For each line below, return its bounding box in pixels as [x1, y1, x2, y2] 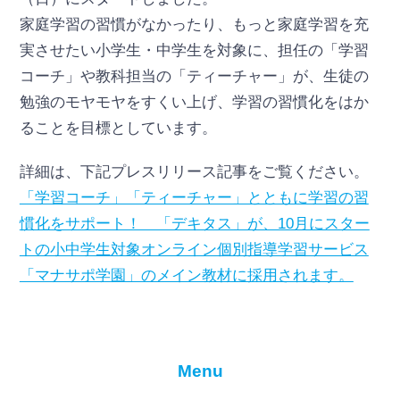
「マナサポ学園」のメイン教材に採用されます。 [19, 267, 354, 285]
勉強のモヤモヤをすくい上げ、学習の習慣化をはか [19, 93, 369, 111]
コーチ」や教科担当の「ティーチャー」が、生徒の [19, 67, 369, 85]
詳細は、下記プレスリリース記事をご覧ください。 [19, 163, 369, 181]
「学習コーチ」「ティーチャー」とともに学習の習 [19, 189, 369, 207]
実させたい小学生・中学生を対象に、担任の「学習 [19, 41, 369, 59]
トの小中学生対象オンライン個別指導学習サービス [19, 241, 369, 259]
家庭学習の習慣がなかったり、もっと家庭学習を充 [19, 15, 369, 33]
